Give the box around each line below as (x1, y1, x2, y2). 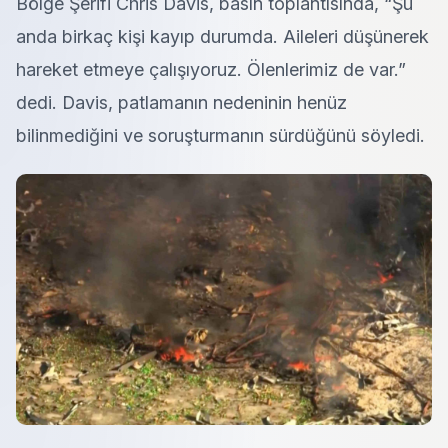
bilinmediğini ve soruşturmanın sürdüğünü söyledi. (16, 125, 425, 146)
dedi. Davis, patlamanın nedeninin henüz (16, 92, 347, 113)
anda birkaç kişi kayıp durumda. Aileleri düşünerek (16, 26, 429, 47)
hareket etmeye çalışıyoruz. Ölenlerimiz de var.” (16, 59, 406, 80)
